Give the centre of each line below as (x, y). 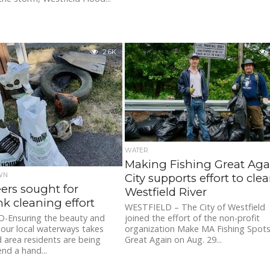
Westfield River (166, 192)
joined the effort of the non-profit (193, 218)
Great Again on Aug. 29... (174, 240)
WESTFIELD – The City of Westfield (195, 207)
